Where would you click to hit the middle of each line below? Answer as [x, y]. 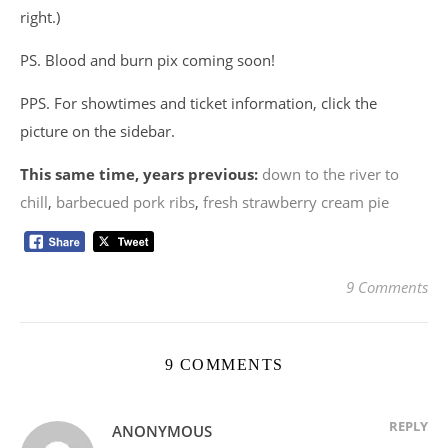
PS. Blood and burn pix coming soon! [147, 60]
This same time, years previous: [139, 174]
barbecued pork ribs [125, 202]
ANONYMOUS [162, 430]
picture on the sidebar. [97, 131]
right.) [40, 17]
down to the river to [330, 174]
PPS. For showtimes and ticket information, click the [198, 103]
